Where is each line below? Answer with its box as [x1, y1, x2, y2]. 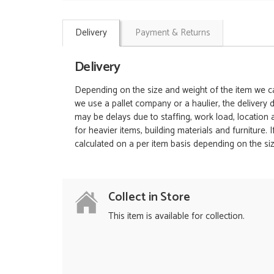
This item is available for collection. [108, 208, 245, 224]
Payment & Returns [135, 24, 210, 40]
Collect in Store [108, 187, 190, 207]
